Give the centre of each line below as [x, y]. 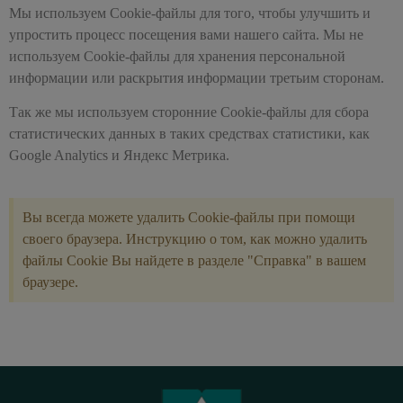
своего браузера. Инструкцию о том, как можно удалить [195, 238]
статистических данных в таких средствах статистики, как [189, 134]
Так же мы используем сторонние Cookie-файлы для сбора [189, 112]
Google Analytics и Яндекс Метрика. [119, 156]
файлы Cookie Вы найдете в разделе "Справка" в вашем [194, 260]
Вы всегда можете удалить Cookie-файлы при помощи [189, 217]
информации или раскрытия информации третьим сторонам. [197, 77]
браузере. [50, 282]
